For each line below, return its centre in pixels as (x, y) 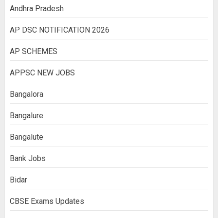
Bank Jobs (28, 158)
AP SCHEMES (34, 51)
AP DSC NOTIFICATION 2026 (60, 30)
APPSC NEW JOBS (42, 73)
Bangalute (27, 137)
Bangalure (27, 115)
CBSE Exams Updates (47, 201)
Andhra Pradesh (37, 8)
